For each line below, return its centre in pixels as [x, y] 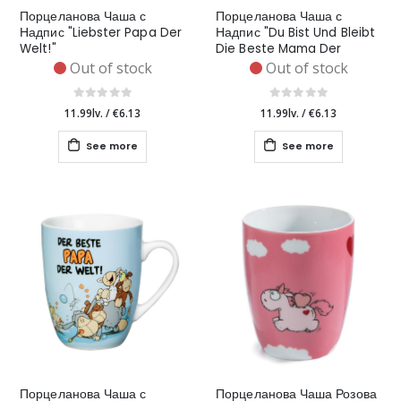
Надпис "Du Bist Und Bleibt [295, 33]
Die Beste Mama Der [279, 49]
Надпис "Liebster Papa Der [101, 33]
